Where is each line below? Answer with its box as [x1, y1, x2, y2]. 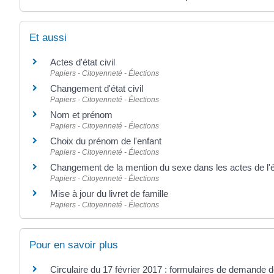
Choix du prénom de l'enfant [50, 136, 161, 147]
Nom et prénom [50, 109, 113, 120]
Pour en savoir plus [29, 239, 118, 251]
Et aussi [29, 32, 67, 44]
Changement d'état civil [50, 83, 143, 94]
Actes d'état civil [50, 57, 115, 68]
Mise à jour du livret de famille [50, 188, 168, 199]
